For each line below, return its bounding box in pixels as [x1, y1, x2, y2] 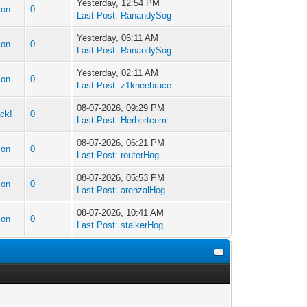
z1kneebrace [121, 80, 172, 91]
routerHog [121, 150, 160, 161]
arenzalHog [121, 185, 166, 196]
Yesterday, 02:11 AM [77, 68, 159, 79]
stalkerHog [121, 220, 164, 231]
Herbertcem [121, 115, 167, 126]
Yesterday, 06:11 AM [77, 33, 159, 44]
